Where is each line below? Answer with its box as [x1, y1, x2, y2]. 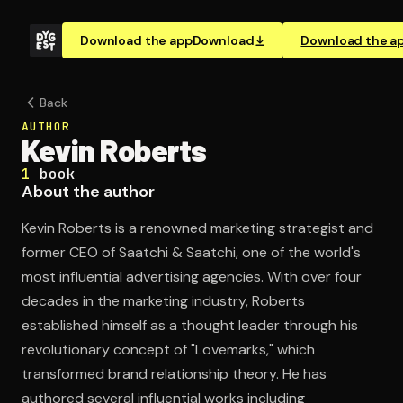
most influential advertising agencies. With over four [22, 267, 362, 286]
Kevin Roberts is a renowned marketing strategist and [22, 219, 373, 237]
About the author [22, 181, 155, 202]
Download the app [80, 32, 193, 49]
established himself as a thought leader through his [22, 316, 358, 335]
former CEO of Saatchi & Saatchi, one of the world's [22, 243, 361, 262]
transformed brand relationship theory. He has [22, 364, 327, 383]
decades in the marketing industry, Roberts [22, 291, 305, 310]
